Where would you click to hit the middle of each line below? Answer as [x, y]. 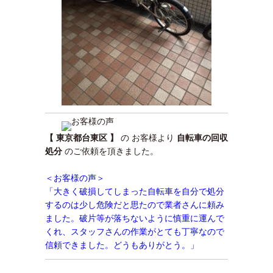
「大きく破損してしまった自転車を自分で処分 [135, 191]
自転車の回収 [202, 138]
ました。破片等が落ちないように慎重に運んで [135, 218]
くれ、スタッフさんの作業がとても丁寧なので [135, 232]
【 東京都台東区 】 [82, 138]
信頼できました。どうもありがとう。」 [122, 245]
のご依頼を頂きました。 [110, 151]
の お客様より [147, 138]
